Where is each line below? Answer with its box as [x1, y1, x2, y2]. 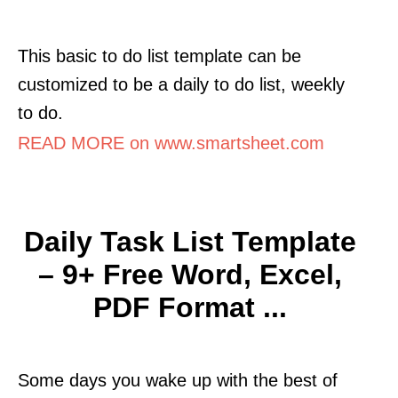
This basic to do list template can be [18, 45, 301, 66]
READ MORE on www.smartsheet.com [18, 132, 324, 153]
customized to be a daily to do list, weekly [18, 74, 345, 94]
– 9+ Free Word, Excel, [38, 258, 342, 291]
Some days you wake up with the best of [18, 370, 338, 390]
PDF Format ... [93, 291, 287, 323]
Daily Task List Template [24, 225, 356, 258]
